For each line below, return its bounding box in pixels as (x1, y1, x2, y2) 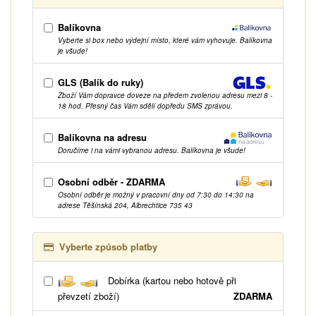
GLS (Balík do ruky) (58, 75, 143, 89)
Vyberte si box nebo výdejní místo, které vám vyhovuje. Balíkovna (58, 35, 272, 45)
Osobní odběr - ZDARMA (58, 174, 165, 188)
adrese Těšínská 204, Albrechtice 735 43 (58, 200, 193, 210)
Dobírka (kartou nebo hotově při (105, 273, 237, 287)
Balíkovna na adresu (58, 130, 147, 144)
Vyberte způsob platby (59, 239, 157, 253)
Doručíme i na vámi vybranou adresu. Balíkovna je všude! (58, 145, 245, 155)
